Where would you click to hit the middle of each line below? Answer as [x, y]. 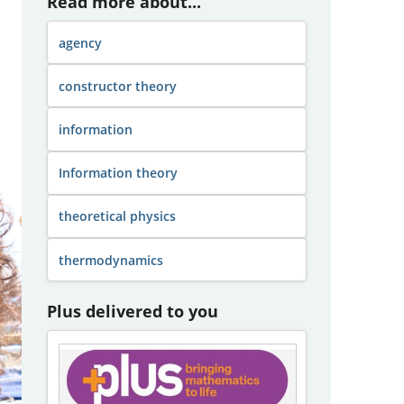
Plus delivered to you [132, 311]
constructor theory [117, 86]
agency [80, 42]
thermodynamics [110, 260]
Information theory [118, 173]
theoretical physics [117, 216]
